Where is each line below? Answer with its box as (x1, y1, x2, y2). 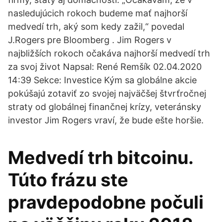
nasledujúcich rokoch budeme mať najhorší (8, 8, 187, 18)
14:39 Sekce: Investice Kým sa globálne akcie (8, 75, 197, 85)
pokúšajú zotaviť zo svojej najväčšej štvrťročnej (8, 88, 206, 99)
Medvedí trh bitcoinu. (8, 147, 193, 168)
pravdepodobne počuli (8, 191, 204, 213)
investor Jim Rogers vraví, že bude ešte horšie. (8, 115, 204, 125)
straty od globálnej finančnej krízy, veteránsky (8, 102, 201, 112)
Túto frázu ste (8, 169, 128, 191)
